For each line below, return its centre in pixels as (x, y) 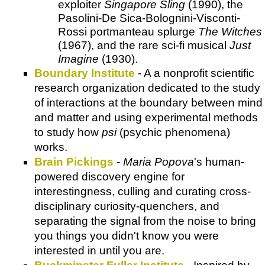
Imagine (78, 59)
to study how (68, 132)
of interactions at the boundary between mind (148, 102)
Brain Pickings (74, 161)
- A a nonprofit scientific (195, 73)
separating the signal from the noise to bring (145, 221)
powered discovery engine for (109, 176)
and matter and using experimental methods (146, 117)
